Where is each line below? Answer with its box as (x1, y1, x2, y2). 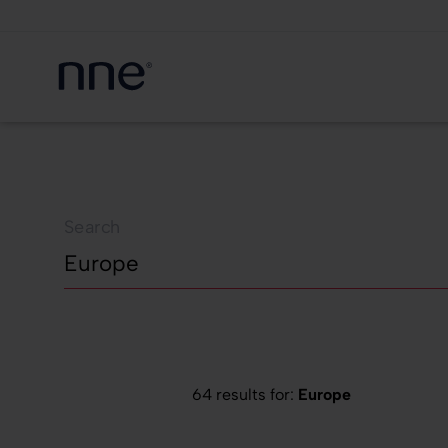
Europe (298, 385, 351, 405)
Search (64, 215, 121, 238)
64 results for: (192, 385, 298, 405)
